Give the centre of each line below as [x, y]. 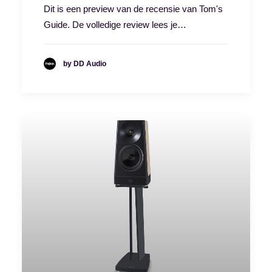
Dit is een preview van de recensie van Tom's [133, 9]
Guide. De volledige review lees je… [115, 25]
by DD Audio [85, 63]
